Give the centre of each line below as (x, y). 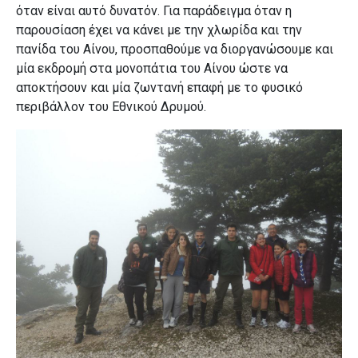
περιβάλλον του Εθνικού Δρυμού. (111, 107)
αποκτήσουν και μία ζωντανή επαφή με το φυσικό (159, 88)
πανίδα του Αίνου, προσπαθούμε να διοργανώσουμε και (175, 50)
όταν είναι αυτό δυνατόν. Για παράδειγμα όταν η (154, 11)
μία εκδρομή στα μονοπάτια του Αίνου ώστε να (152, 69)
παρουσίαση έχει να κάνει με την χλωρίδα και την (159, 30)
